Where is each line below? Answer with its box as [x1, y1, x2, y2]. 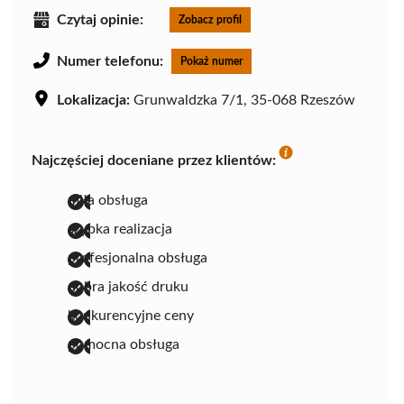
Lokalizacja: [57, 93, 130, 108]
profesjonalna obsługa [68, 251, 207, 266]
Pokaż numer [180, 56, 243, 68]
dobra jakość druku [68, 280, 188, 295]
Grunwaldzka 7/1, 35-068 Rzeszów [130, 93, 355, 108]
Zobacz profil [179, 14, 242, 26]
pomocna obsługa [68, 337, 179, 353]
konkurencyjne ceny [68, 308, 194, 324]
